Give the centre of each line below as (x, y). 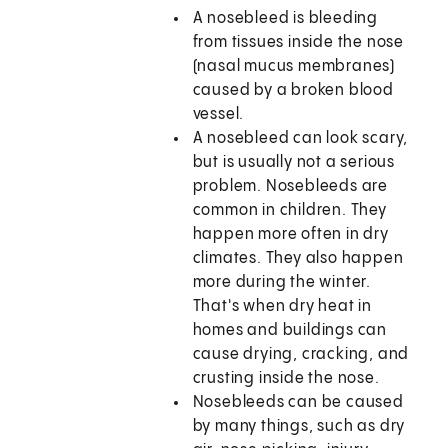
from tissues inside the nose (298, 43)
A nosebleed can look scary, (300, 139)
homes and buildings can (290, 331)
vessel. (218, 115)
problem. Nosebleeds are (290, 187)
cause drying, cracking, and (301, 355)
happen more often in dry (290, 235)
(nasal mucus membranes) (294, 67)
